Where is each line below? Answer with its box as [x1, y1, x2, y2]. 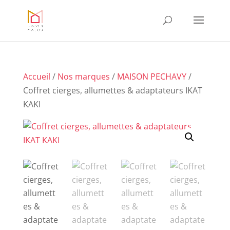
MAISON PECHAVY [117, 71, 186, 82]
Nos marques [57, 71, 110, 82]
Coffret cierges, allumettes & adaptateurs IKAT [23, 85, 202, 96]
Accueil [23, 71, 50, 82]
